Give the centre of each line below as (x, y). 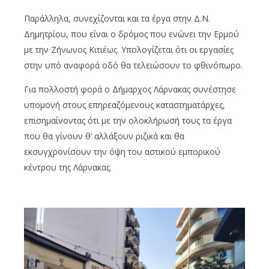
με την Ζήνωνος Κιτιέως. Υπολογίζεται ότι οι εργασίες (129, 50)
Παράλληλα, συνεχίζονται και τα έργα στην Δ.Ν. (117, 19)
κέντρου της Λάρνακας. (68, 168)
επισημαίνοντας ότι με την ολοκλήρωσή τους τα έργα (128, 121)
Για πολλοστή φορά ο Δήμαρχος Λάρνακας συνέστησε (130, 89)
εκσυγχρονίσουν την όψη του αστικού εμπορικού (122, 152)
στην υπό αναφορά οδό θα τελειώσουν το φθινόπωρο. (133, 65)
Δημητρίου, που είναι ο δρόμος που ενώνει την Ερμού (131, 34)
